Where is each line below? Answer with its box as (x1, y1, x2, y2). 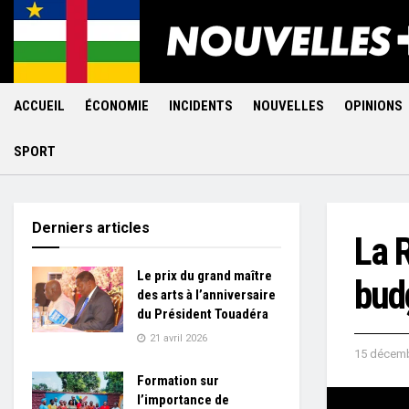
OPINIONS (344, 98, 403, 114)
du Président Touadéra (137, 306, 268, 322)
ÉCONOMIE (85, 98, 149, 114)
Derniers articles (32, 219, 150, 236)
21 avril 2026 (147, 332, 207, 344)
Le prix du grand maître (137, 267, 272, 284)
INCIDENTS (169, 98, 233, 114)
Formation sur (137, 372, 219, 389)
